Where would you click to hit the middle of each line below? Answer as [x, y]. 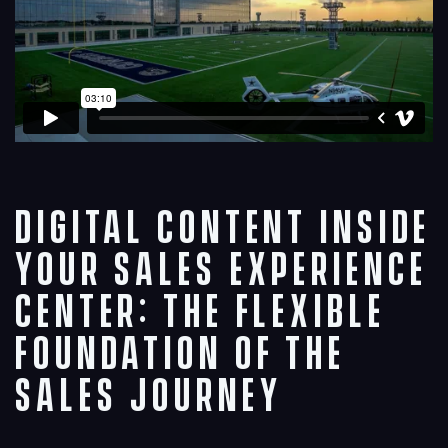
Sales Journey [149, 398]
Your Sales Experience [221, 272]
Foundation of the [180, 356]
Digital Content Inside [223, 230]
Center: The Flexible [200, 314]
